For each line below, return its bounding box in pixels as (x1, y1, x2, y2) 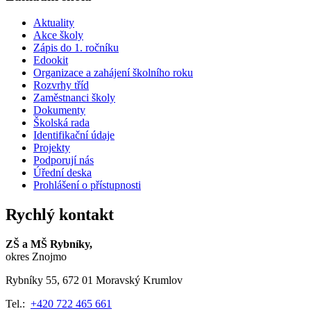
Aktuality (33, 17, 74, 29)
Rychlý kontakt (6, 205, 114, 224)
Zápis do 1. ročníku (33, 42, 119, 54)
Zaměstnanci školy (33, 92, 115, 104)
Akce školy (33, 29, 83, 42)
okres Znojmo (6, 251, 67, 263)
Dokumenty (33, 104, 85, 117)
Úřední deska (33, 167, 92, 179)
